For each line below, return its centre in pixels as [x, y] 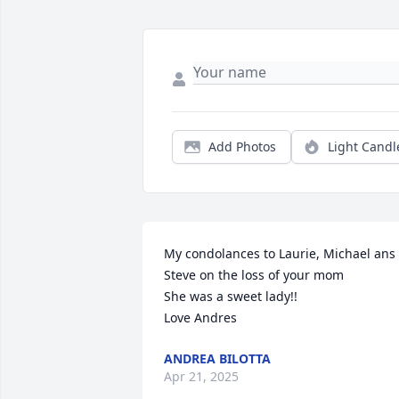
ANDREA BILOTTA [217, 359]
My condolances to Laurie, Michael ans [280, 254]
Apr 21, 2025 [201, 377]
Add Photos [242, 147]
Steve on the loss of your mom [254, 275]
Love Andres [200, 318]
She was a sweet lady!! [231, 297]
